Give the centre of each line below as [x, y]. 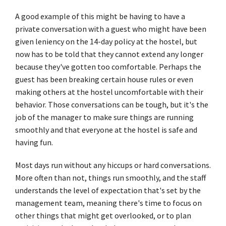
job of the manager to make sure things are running [104, 117]
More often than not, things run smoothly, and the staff [110, 177]
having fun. [34, 142]
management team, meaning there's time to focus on [108, 203]
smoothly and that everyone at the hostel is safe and [106, 129]
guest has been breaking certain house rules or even [104, 79]
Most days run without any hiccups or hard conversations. [113, 165]
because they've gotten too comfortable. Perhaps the [108, 66]
